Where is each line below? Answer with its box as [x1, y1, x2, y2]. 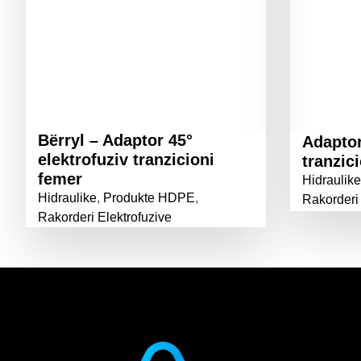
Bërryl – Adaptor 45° [38, 131, 193, 149]
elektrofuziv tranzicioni [38, 151, 214, 168]
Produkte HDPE [103, 191, 195, 205]
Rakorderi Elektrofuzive [38, 210, 172, 224]
